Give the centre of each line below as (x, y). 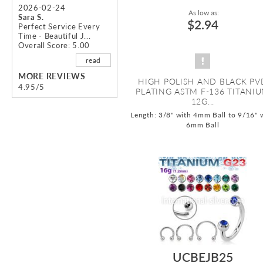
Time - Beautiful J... (55, 36)
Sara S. (31, 17)
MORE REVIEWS (52, 76)
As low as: (203, 12)
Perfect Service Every (59, 26)
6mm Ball (203, 124)
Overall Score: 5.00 (54, 45)
